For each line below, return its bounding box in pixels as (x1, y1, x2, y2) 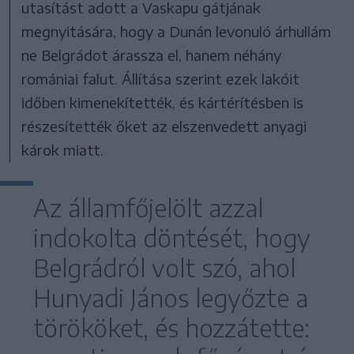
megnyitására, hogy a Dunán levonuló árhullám (21, 21, 332, 40)
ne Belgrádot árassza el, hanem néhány (21, 45, 282, 64)
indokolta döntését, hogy (33, 222, 311, 253)
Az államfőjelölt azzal (33, 192, 263, 223)
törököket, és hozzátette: (33, 312, 310, 343)
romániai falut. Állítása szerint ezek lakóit (21, 69, 300, 88)
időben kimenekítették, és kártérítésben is (21, 92, 304, 111)
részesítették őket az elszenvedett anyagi (21, 116, 307, 135)
